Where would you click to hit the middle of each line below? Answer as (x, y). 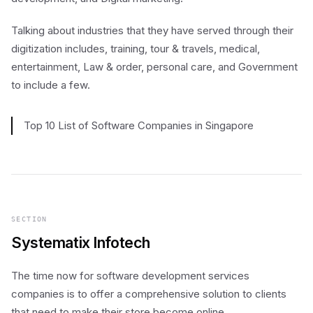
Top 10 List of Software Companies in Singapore (139, 125)
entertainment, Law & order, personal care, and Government (154, 67)
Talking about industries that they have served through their (152, 30)
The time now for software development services (130, 276)
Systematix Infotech (81, 242)
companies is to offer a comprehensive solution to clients (149, 294)
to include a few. (51, 85)
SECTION (29, 219)
